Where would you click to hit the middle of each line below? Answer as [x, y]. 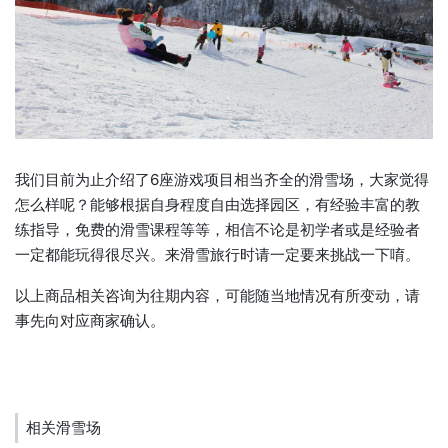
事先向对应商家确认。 [90, 321]
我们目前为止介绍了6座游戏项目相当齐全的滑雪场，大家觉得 [222, 180]
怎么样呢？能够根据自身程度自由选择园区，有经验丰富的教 [217, 205]
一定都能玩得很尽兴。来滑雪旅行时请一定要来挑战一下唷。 [217, 255]
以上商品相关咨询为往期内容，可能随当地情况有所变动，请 [217, 296]
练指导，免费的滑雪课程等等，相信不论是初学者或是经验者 [217, 230]
